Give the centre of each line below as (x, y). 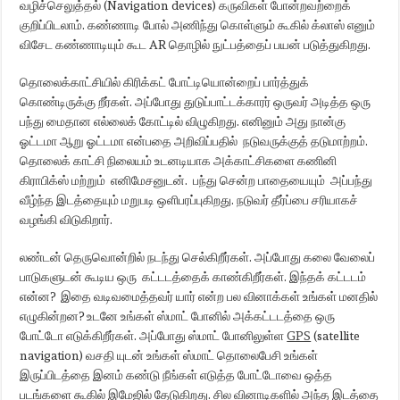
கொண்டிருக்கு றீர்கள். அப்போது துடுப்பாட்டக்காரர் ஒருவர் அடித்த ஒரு (196, 101)
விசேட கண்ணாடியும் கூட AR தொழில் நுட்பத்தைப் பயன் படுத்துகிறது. (196, 44)
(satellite (336, 335)
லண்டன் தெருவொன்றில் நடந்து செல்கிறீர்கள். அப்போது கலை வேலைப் (198, 257)
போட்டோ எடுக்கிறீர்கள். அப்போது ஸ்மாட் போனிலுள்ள (154, 335)
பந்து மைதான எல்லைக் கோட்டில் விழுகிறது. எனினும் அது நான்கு (183, 121)
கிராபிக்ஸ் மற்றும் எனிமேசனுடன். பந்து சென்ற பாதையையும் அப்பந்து (196, 180)
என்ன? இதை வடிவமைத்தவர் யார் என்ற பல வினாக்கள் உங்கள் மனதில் (199, 296)
